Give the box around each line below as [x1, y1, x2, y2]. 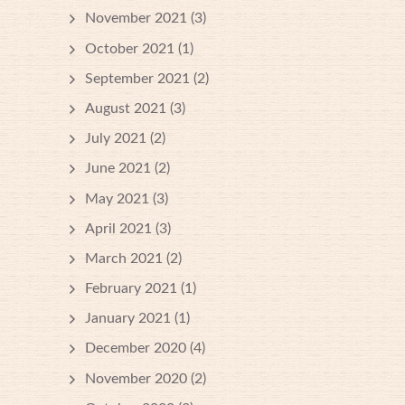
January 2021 [85, 311, 171, 326]
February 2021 [85, 281, 177, 297]
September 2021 [85, 71, 190, 86]
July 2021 [85, 131, 146, 146]
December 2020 [85, 341, 186, 356]
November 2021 [85, 11, 187, 26]
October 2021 [85, 41, 174, 56]
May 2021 [85, 191, 149, 206]
